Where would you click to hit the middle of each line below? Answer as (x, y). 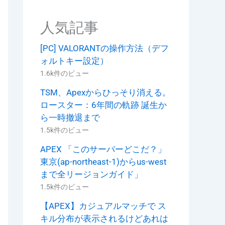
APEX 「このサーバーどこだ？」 (103, 149)
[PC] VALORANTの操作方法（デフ (104, 48)
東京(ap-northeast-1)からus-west (103, 161)
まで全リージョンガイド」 (91, 174)
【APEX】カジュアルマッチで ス (103, 206)
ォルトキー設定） (74, 61)
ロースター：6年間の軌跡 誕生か (103, 105)
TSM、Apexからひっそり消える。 (105, 93)
